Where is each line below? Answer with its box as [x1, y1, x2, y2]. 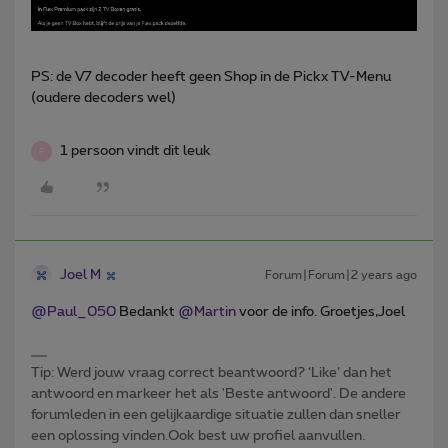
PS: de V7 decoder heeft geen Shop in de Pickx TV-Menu [31, 70, 391, 85]
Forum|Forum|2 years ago [265, 269, 417, 282]
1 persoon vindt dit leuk [60, 144, 211, 159]
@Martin [178, 305, 236, 320]
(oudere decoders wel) [31, 91, 176, 106]
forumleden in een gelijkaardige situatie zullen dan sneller [31, 408, 401, 423]
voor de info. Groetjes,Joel [236, 305, 405, 320]
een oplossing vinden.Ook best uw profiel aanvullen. [31, 429, 365, 444]
